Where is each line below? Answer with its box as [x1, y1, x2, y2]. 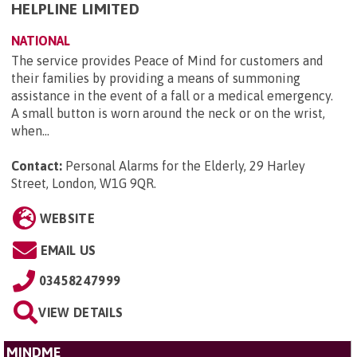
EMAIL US [40, 242, 96, 257]
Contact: [11, 158, 62, 173]
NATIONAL [11, 33, 70, 48]
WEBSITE [39, 210, 95, 226]
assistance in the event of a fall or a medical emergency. [11, 88, 333, 103]
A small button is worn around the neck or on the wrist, [11, 105, 325, 120]
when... [11, 123, 49, 138]
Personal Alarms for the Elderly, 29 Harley [65, 158, 305, 173]
